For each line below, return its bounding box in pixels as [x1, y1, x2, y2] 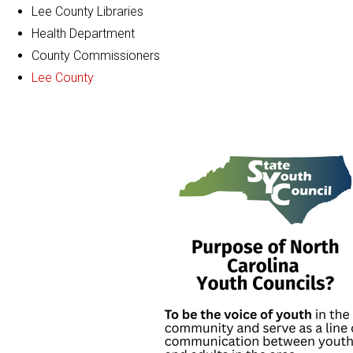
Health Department [32, 25, 135, 41]
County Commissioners [32, 47, 160, 63]
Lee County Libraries [32, 3, 143, 19]
